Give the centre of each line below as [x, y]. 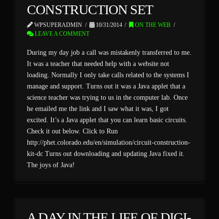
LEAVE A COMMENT [62, 34]
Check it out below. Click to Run [73, 131]
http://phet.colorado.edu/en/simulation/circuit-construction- [109, 142]
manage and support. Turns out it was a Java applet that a [106, 86]
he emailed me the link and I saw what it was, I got [98, 109]
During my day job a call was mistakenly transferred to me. [109, 52]
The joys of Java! [51, 165]
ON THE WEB [152, 25]
